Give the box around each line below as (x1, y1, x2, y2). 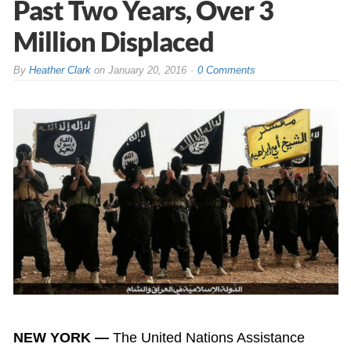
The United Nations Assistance (108, 330, 305, 346)
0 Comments (197, 63, 255, 76)
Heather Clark (28, 63, 91, 76)
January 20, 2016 (107, 63, 186, 76)
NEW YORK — (13, 330, 109, 346)
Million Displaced (13, 24, 214, 57)
